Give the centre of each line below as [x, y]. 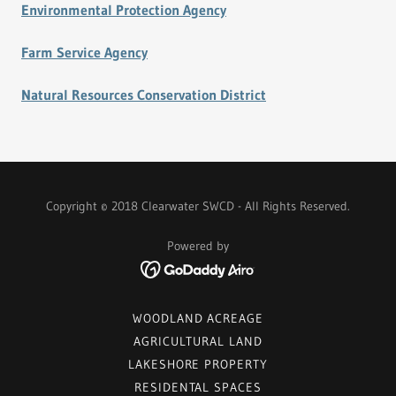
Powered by [198, 246]
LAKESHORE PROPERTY [198, 364]
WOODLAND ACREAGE [198, 318]
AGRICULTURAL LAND [198, 341]
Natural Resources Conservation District [144, 95]
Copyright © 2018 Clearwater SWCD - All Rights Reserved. [198, 206]
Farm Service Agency [84, 52]
